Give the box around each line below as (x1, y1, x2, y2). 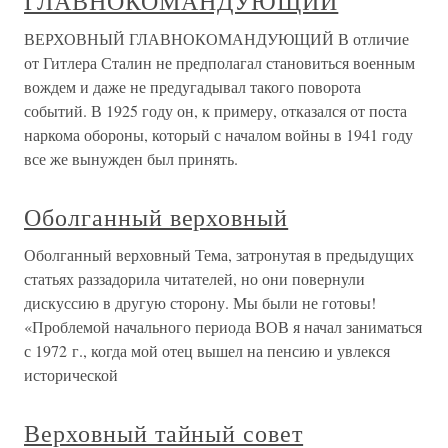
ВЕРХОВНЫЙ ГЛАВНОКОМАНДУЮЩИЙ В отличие (24, 27, 409, 49)
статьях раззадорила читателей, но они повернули (24, 267, 365, 289)
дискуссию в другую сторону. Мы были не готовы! (24, 291, 376, 313)
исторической (24, 363, 118, 385)
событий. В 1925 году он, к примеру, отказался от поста (24, 99, 407, 121)
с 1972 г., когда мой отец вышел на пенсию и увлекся (24, 339, 390, 361)
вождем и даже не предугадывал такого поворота (24, 75, 361, 97)
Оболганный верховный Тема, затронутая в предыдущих (24, 243, 414, 265)
